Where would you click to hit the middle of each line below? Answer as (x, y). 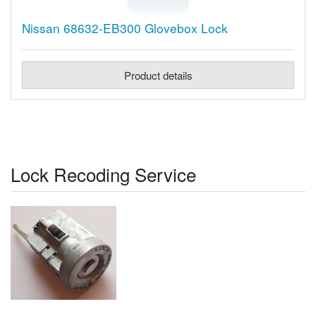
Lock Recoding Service (103, 174)
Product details (158, 75)
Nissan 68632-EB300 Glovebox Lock (125, 28)
